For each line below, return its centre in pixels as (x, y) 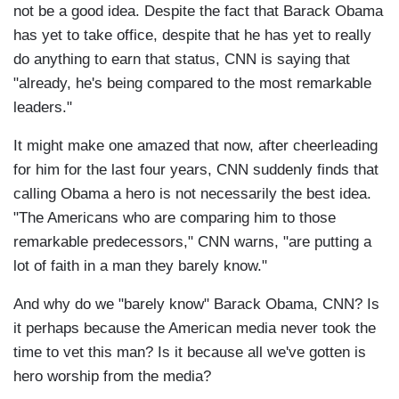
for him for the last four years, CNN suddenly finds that (196, 170)
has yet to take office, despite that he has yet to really (192, 36)
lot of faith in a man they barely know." (140, 266)
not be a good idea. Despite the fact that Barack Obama (198, 12)
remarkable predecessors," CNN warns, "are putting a (192, 242)
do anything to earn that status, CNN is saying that (182, 60)
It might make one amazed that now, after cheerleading (195, 146)
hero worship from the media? (112, 377)
